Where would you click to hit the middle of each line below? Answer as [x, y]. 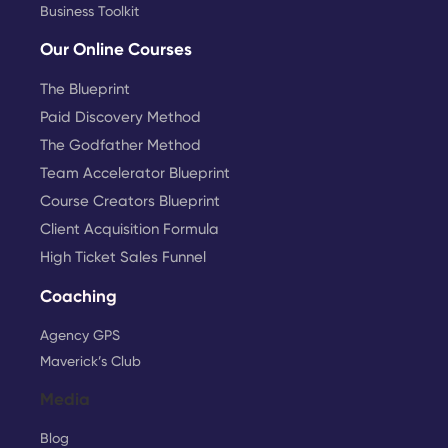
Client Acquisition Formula [129, 228]
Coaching [78, 295]
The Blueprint [85, 88]
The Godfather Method [120, 144]
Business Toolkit [89, 10]
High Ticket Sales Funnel [123, 256]
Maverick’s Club [90, 360]
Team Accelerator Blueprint [135, 172]
